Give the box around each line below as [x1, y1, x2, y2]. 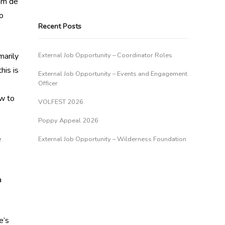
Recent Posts [38, 21, 81, 31]
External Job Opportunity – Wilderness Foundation [38, 135, 186, 144]
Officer [38, 79, 58, 88]
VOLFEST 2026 [38, 97, 83, 106]
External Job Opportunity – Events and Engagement [38, 69, 187, 78]
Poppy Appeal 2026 [38, 116, 98, 125]
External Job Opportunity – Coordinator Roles [38, 51, 172, 60]
